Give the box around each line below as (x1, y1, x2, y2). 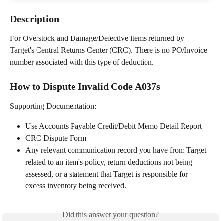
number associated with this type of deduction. (10, 58, 154, 66)
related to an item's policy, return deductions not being (25, 157, 194, 166)
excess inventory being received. (25, 181, 126, 190)
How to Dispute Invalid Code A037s (10, 81, 160, 92)
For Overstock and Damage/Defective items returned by (10, 34, 186, 42)
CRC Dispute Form (25, 134, 86, 143)
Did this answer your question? (62, 210, 159, 219)
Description (10, 13, 59, 24)
